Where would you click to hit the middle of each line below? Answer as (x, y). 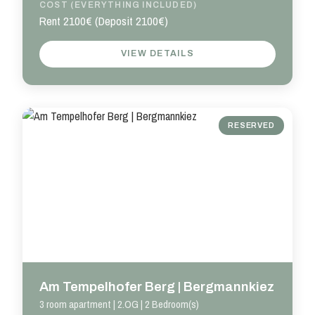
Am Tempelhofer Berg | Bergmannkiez (157, 286)
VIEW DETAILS (157, 54)
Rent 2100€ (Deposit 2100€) (104, 21)
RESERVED (251, 126)
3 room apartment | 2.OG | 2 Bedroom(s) (119, 304)
